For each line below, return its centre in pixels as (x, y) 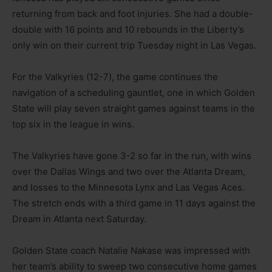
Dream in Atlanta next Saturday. (79, 219)
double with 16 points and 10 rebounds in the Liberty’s (128, 29)
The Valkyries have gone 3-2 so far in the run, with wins (132, 155)
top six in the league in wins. (73, 124)
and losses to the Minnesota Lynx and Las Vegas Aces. (128, 187)
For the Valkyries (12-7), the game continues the (115, 76)
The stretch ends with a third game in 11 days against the (134, 203)
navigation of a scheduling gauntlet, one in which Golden (134, 92)
